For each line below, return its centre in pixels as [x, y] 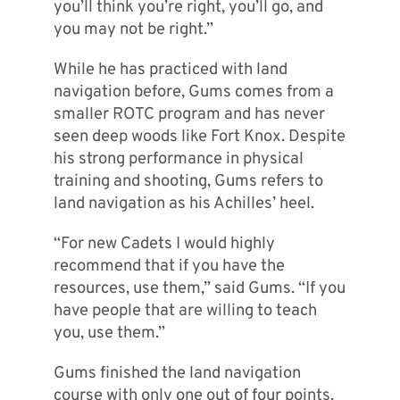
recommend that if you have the [169, 267]
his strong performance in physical [178, 160]
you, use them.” [109, 334]
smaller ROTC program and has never [189, 115]
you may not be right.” [133, 30]
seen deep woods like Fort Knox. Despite [199, 137]
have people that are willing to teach [185, 312]
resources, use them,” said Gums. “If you [199, 289]
